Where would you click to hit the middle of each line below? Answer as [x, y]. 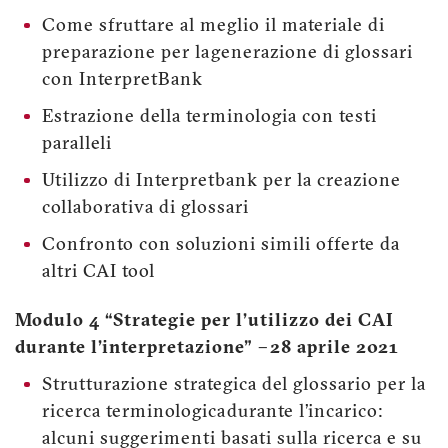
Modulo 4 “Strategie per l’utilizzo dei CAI [204, 322]
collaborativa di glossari [145, 208]
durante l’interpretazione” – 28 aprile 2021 [207, 349]
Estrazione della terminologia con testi [209, 117]
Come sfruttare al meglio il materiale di [213, 26]
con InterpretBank [122, 80]
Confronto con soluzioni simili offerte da [221, 245]
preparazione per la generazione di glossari [227, 53]
